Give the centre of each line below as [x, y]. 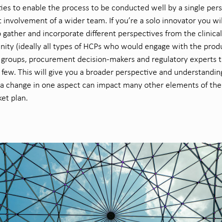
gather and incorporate [43, 33]
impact [109, 85]
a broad [92, 72]
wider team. [85, 21]
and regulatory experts [176, 59]
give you [63, 72]
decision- [93, 59]
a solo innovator [167, 21]
